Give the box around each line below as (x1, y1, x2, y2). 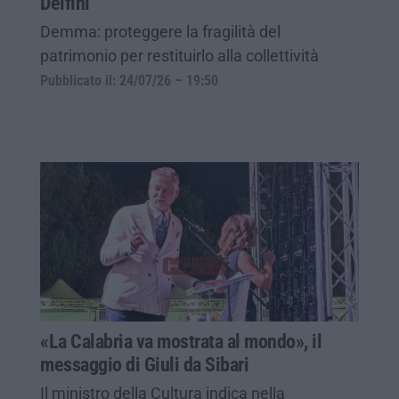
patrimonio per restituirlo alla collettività (40, 45, 319, 65)
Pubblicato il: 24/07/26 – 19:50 (40, 72, 218, 89)
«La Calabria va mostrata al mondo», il (40, 330, 322, 353)
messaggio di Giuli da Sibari (40, 353, 248, 376)
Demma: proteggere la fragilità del (40, 21, 281, 41)
